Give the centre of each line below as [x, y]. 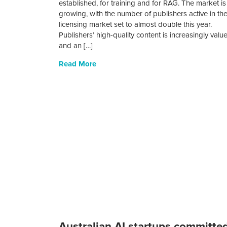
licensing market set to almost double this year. [136, 25]
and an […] [76, 46]
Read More [78, 64]
